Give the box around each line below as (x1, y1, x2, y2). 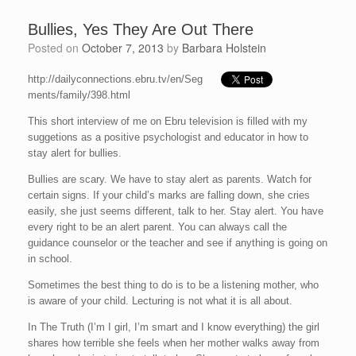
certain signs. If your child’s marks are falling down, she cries (28, 188, 310, 201)
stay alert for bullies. (28, 146, 122, 159)
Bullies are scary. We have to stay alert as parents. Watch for (28, 172, 311, 185)
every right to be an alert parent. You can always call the (28, 220, 287, 233)
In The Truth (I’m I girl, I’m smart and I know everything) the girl (28, 320, 319, 333)
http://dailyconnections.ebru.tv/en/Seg (28, 72, 203, 85)
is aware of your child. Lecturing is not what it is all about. (28, 294, 292, 307)
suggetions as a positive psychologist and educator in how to (28, 130, 308, 143)
